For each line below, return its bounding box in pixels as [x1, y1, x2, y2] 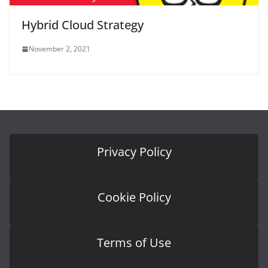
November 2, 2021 [29, 44, 90, 54]
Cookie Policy [97, 189, 171, 206]
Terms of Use [97, 234, 171, 251]
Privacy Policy [96, 144, 172, 160]
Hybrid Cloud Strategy [22, 17, 144, 33]
